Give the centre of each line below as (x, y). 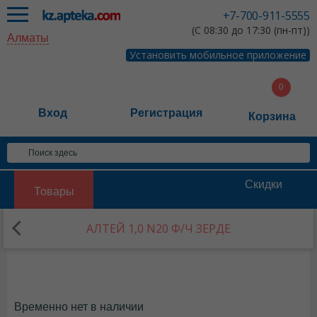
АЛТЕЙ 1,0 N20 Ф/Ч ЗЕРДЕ (158, 229)
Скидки (263, 184)
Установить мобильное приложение (218, 55)
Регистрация (166, 113)
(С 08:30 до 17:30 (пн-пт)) (251, 30)
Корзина (272, 116)
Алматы (28, 38)
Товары (54, 191)
